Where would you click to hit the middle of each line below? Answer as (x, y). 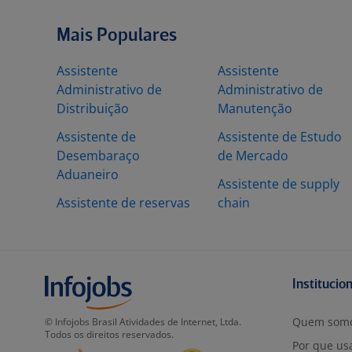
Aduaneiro (88, 174)
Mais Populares (117, 36)
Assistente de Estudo (280, 137)
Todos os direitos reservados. (109, 334)
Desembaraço (98, 156)
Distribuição (93, 108)
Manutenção (255, 108)
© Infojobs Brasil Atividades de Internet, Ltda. (143, 322)
